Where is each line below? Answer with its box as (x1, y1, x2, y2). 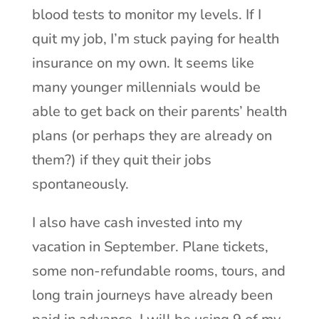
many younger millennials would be (31, 77, 261, 97)
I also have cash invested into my (31, 212, 242, 232)
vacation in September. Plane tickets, (31, 236, 268, 256)
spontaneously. (31, 174, 129, 194)
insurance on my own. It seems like (31, 53, 254, 73)
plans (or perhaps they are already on (31, 125, 272, 145)
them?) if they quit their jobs (31, 150, 211, 169)
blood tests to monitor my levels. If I (31, 4, 261, 24)
